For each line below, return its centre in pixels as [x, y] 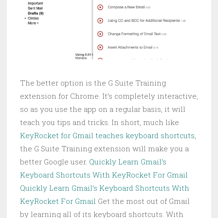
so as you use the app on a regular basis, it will [103, 109]
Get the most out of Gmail [143, 201]
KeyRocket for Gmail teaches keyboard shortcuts [107, 135]
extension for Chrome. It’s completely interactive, [109, 96]
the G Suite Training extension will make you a [104, 148]
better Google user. [54, 161]
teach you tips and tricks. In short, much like [100, 122]
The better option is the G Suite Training [93, 82]
